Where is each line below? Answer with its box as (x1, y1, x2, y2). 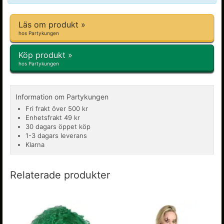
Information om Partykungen (15, 92, 108, 101)
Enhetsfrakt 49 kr (25, 113, 80, 121)
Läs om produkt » (18, 19, 85, 29)
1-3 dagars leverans (25, 131, 87, 139)
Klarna (25, 140, 44, 148)
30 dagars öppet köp (25, 122, 90, 130)
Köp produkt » (18, 50, 72, 60)
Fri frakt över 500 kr (25, 104, 88, 112)
